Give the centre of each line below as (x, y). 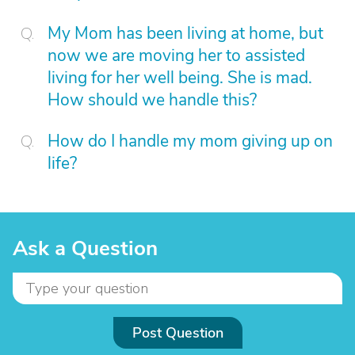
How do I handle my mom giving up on (190, 141)
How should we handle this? (152, 100)
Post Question (177, 333)
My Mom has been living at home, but (185, 33)
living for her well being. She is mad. (180, 78)
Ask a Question (85, 248)
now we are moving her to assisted (176, 55)
